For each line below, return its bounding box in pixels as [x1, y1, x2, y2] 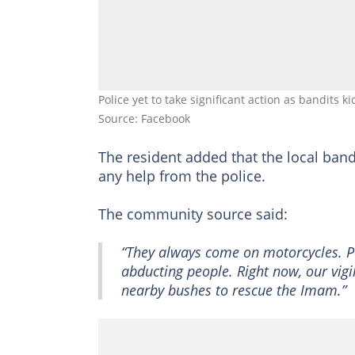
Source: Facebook [98, 111, 190, 127]
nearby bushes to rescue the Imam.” [121, 281, 346, 300]
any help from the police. [98, 166, 265, 186]
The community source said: [98, 204, 288, 224]
